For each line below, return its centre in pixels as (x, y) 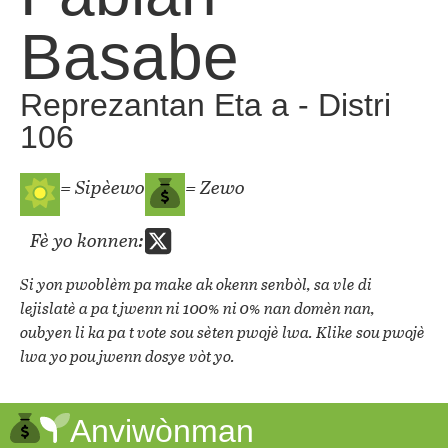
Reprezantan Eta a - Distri (205, 105)
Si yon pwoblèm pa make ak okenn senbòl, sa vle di (196, 284)
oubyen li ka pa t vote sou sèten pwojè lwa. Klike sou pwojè (222, 332)
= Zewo (215, 187)
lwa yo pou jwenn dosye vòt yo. (127, 356)
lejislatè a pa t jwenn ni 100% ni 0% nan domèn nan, (197, 308)
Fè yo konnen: (86, 240)
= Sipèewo (102, 187)
